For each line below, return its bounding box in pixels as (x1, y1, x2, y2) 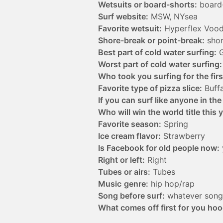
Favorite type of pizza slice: (98, 83, 202, 94)
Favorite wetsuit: (98, 23, 162, 34)
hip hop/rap (148, 179, 195, 189)
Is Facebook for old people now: (98, 143, 220, 153)
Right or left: (98, 155, 145, 165)
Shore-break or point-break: (98, 35, 205, 46)
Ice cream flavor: (98, 131, 161, 141)
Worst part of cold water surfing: (98, 59, 222, 70)
